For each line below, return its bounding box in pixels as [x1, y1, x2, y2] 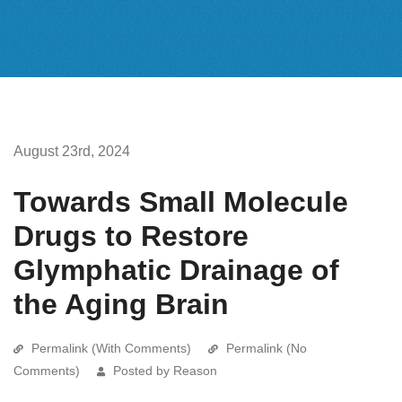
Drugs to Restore [13, 219, 249, 252]
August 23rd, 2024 [13, 143, 130, 159]
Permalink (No [226, 340, 307, 355]
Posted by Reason [113, 363, 217, 378]
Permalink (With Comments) [31, 340, 191, 355]
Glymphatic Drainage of [13, 253, 339, 286]
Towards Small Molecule [13, 185, 348, 218]
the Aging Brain [13, 287, 229, 320]
